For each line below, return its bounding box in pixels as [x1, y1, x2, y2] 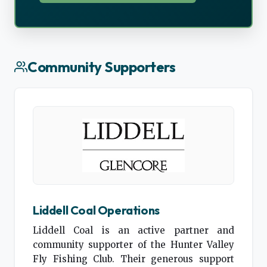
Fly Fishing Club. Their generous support [33, 253, 234, 265]
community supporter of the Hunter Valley [33, 238, 234, 250]
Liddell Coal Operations [33, 202, 160, 218]
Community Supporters [27, 57, 176, 76]
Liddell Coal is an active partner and [33, 224, 234, 236]
